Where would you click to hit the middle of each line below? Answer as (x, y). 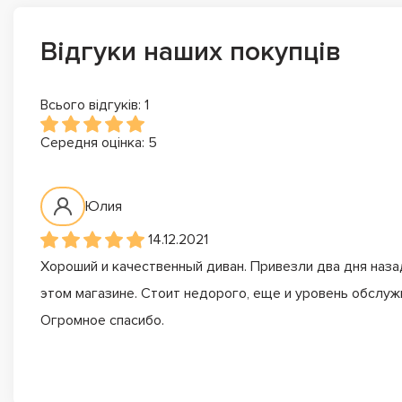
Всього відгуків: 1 (95, 105)
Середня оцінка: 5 (99, 142)
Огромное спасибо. (102, 320)
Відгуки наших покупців (191, 51)
